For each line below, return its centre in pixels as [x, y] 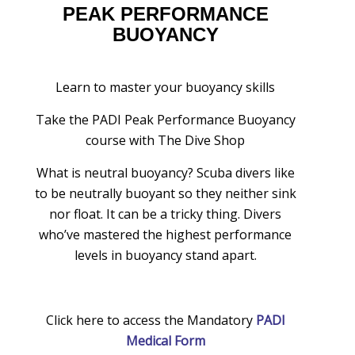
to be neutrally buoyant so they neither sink [165, 194]
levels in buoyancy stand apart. [165, 256]
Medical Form [165, 341]
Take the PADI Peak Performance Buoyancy [165, 120]
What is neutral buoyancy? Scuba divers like [165, 173]
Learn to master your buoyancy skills [166, 88]
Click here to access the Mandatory [151, 321]
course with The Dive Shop [166, 141]
